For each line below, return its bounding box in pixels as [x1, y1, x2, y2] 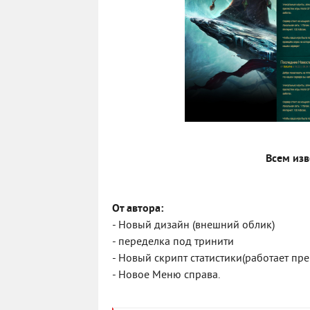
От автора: [112, 202, 163, 216]
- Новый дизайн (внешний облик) [112, 219, 275, 232]
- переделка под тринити [112, 235, 234, 249]
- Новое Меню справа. [112, 268, 220, 282]
